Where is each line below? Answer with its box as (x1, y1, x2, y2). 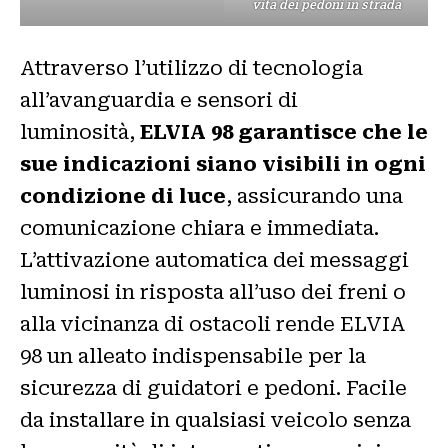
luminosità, (20, 119, 140, 144)
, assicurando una (226, 183, 403, 208)
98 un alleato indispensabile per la (20, 343, 366, 368)
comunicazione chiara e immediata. (20, 215, 379, 240)
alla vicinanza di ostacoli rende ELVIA (20, 311, 405, 336)
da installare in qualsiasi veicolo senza (20, 407, 411, 432)
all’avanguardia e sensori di (20, 87, 298, 112)
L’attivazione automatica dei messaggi (20, 247, 409, 272)
